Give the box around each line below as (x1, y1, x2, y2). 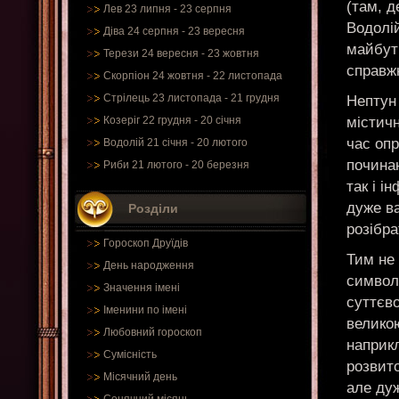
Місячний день (103, 370, 177, 383)
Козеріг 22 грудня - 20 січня (103, 114, 241, 126)
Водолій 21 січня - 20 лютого (103, 136, 248, 149)
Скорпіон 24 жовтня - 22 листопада (103, 69, 282, 82)
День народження (103, 259, 194, 272)
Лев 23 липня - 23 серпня (103, 3, 232, 15)
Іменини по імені (103, 304, 187, 316)
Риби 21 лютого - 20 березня (103, 159, 249, 171)
